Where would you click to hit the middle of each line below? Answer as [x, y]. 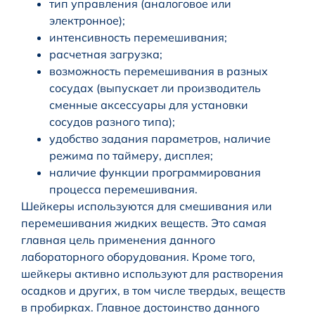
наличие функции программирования [155, 173]
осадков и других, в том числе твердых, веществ [153, 291]
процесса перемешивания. [123, 189]
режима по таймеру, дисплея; [131, 156]
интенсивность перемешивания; [138, 38]
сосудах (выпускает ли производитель [155, 88]
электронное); [87, 21]
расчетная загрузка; [106, 54]
